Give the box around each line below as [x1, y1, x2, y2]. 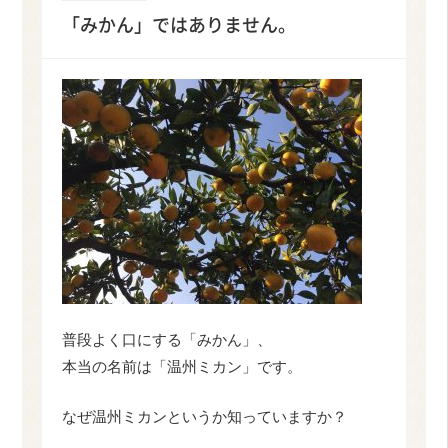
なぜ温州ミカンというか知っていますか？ [62, 407, 348, 425]
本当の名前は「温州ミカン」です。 [62, 358, 303, 376]
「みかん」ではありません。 [62, 10, 297, 38]
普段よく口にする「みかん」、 [62, 331, 273, 349]
